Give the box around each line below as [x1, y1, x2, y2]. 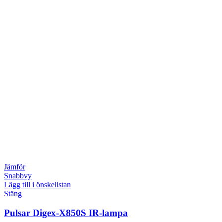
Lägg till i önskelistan [4, 180, 71, 189]
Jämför [4, 163, 25, 171]
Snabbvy [4, 171, 32, 180]
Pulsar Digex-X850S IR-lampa [4, 207, 128, 218]
